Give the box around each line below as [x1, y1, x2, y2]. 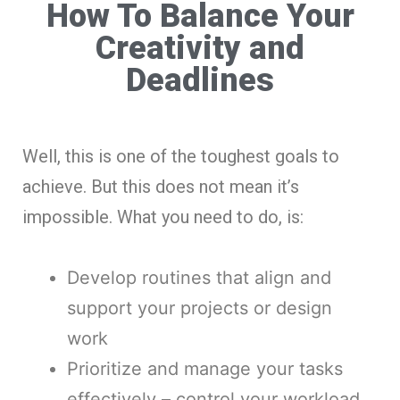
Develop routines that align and [67, 266, 331, 288]
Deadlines [126, 61, 274, 99]
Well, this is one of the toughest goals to [22, 145, 339, 167]
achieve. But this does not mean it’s [22, 175, 299, 197]
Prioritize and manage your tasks [67, 357, 343, 379]
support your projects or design [67, 296, 332, 319]
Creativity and [96, 29, 304, 67]
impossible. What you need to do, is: [22, 205, 304, 228]
